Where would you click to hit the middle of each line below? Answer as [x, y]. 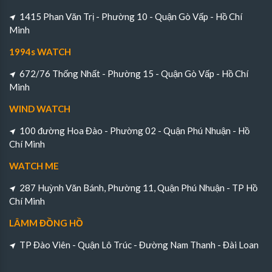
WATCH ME [34, 166]
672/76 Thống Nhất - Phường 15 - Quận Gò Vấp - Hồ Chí [134, 74]
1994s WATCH [40, 52]
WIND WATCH [40, 109]
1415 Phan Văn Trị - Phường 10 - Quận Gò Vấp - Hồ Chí [131, 17]
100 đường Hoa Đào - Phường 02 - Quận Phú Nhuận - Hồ [134, 131]
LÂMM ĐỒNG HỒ [46, 223]
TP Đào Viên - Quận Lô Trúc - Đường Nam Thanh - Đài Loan [139, 245]
